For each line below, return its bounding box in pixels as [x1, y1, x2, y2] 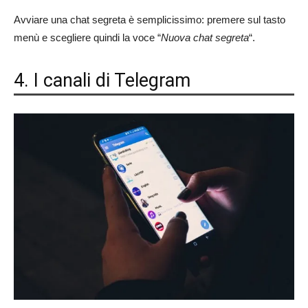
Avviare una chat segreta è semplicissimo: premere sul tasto [14, 14, 285, 26]
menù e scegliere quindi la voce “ [14, 32, 161, 44]
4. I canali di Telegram [14, 69, 190, 92]
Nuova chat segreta [161, 32, 249, 44]
